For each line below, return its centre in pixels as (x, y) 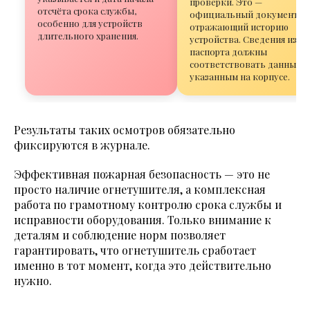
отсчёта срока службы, (87, 11)
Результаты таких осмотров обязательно (125, 130)
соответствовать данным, (247, 64)
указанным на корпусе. (240, 77)
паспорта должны (228, 52)
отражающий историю (239, 27)
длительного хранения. (88, 36)
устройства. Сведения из (243, 39)
